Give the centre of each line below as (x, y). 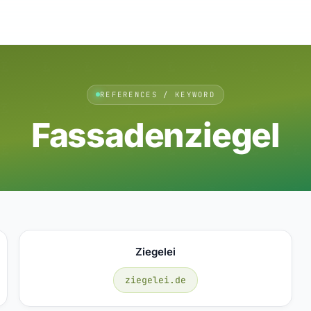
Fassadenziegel (155, 135)
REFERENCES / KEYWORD (158, 94)
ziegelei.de (155, 280)
